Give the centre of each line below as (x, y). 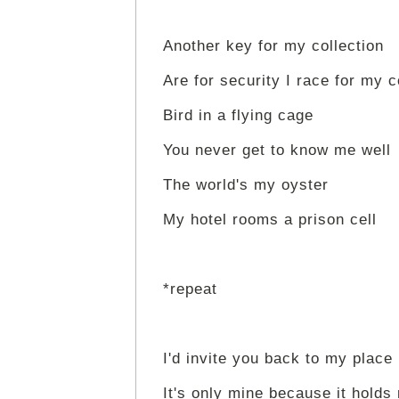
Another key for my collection (273, 46)
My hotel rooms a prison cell (270, 220)
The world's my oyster (246, 185)
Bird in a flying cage (238, 116)
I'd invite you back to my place (278, 359)
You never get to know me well (277, 151)
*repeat (190, 289)
